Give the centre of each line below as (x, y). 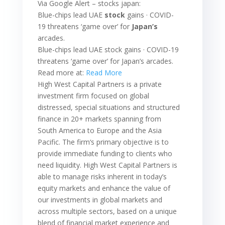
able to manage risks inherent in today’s (102, 176)
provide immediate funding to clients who (105, 153)
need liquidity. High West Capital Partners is (107, 165)
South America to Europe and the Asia (99, 130)
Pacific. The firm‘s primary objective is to (103, 142)
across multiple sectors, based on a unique (107, 211)
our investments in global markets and (100, 199)
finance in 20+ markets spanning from (99, 119)
